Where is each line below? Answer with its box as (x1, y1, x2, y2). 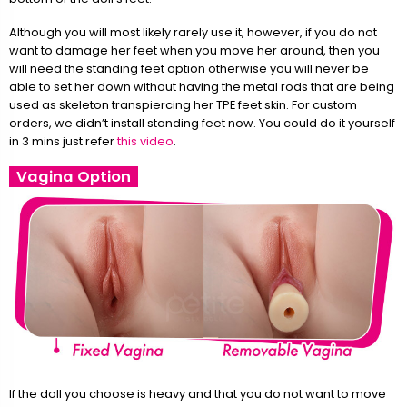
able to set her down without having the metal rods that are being (9, 78, 394, 94)
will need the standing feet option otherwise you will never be (9, 60, 369, 76)
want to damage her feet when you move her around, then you (9, 42, 380, 58)
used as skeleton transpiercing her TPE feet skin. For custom (9, 96, 357, 113)
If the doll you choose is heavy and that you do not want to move (9, 385, 386, 402)
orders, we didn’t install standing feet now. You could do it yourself (9, 114, 395, 131)
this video (117, 133, 174, 149)
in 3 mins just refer (9, 133, 117, 149)
